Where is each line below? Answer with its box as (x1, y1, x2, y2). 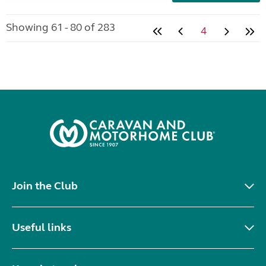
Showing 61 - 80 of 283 (6, 20, 115, 34)
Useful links (12, 220, 71, 234)
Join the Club (12, 179, 78, 192)
